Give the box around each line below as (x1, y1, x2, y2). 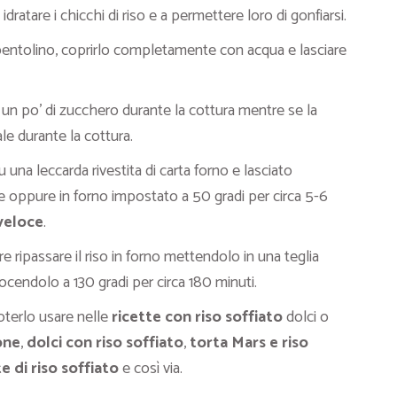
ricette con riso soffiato (112, 304, 283, 331)
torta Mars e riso (190, 330, 308, 357)
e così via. (119, 355, 183, 383)
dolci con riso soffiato (27, 330, 183, 357)
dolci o (283, 304, 329, 331)
